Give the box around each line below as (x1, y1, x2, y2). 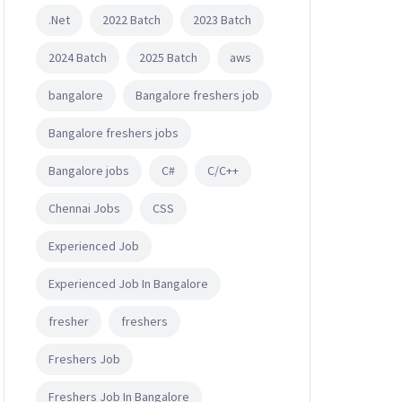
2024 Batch (48, 48, 107, 66)
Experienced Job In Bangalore (48, 275, 208, 292)
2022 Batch (102, 11, 161, 28)
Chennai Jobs (48, 199, 120, 216)
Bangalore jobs (48, 162, 129, 179)
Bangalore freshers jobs (48, 124, 179, 141)
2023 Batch (193, 11, 251, 28)
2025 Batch (139, 48, 197, 66)
